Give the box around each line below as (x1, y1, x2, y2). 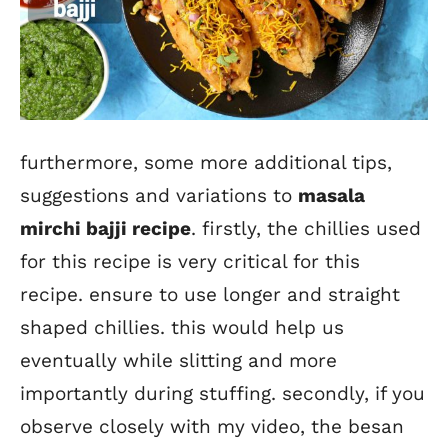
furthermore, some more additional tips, (20, 151, 392, 175)
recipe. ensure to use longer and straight (20, 283, 400, 307)
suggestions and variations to (20, 184, 298, 208)
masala (298, 184, 365, 208)
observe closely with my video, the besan (20, 415, 404, 439)
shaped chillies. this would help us (20, 316, 344, 340)
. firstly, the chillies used (191, 217, 421, 241)
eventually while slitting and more (20, 349, 337, 373)
